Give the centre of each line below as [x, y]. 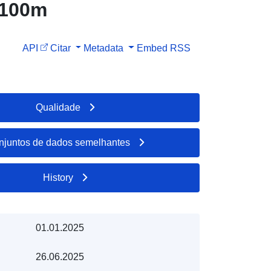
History [58, 177]
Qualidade [58, 107]
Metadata [104, 48]
